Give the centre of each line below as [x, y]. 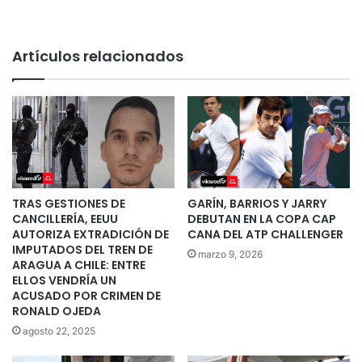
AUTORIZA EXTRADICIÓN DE [90, 234]
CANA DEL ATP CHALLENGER [265, 234]
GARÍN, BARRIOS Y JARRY [257, 203]
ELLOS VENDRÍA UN [64, 280]
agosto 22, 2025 [59, 330]
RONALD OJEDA [57, 311]
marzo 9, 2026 [230, 254]
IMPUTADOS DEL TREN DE [82, 249]
